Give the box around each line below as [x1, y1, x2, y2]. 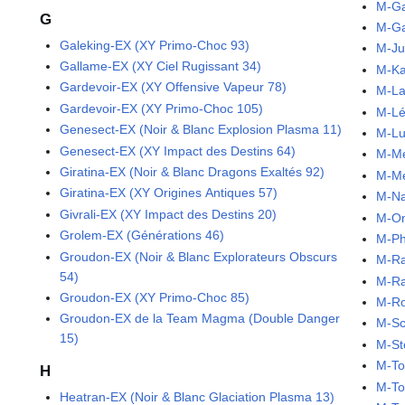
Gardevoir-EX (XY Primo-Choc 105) [60, 100, 264, 116]
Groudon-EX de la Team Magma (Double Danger [60, 311, 341, 326]
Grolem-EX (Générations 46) [60, 228, 225, 243]
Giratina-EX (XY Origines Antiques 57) [60, 185, 278, 201]
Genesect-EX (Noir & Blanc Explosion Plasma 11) [60, 122, 343, 137]
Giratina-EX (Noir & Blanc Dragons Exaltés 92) [60, 165, 325, 180]
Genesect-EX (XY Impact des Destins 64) [60, 143, 297, 158]
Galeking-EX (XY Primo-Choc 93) [60, 37, 250, 52]
